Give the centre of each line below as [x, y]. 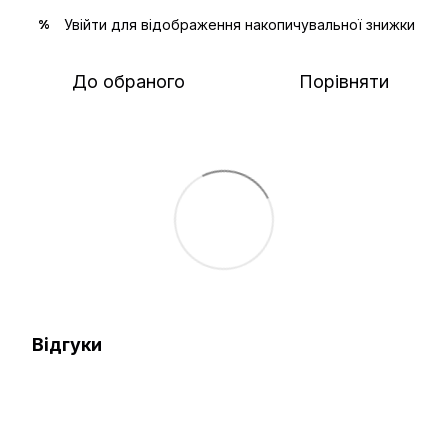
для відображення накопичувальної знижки [261, 24]
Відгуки [67, 344]
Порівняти [344, 81]
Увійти [85, 24]
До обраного [128, 81]
